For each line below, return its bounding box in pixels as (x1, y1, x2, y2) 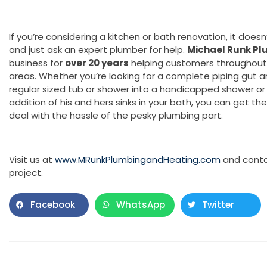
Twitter (202, 198, 235, 211)
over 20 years (65, 56, 129, 69)
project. (9, 166, 43, 179)
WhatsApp (116, 198, 166, 211)
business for (9, 56, 65, 69)
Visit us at (9, 153, 55, 166)
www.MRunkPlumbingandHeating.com (55, 153, 221, 166)
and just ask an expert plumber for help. (9, 43, 187, 56)
